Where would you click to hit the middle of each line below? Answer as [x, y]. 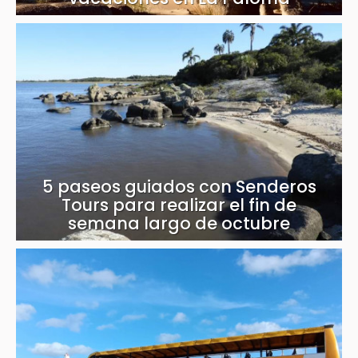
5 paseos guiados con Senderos [179, 187]
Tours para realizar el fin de [179, 205]
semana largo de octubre [179, 224]
